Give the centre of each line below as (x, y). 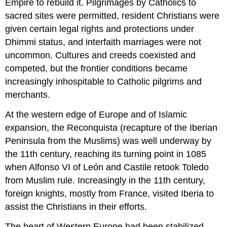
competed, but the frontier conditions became (97, 69)
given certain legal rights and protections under (100, 29)
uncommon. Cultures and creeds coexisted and (101, 55)
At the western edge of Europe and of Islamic (96, 115)
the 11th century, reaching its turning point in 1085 (106, 154)
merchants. (28, 95)
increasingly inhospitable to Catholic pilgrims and (104, 82)
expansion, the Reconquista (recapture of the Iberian (111, 128)
